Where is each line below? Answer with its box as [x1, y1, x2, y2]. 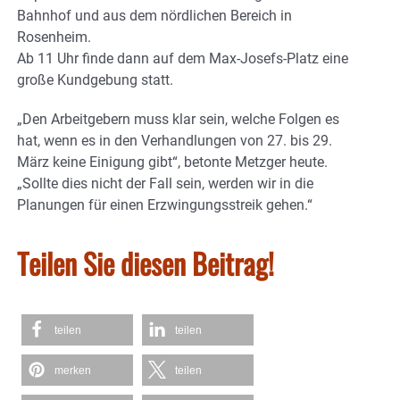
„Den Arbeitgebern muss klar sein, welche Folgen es [17, 110, 339, 128]
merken [54, 363, 91, 377]
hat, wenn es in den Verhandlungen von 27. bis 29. [17, 131, 332, 149]
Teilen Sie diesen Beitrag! [17, 241, 274, 284]
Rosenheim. [17, 28, 91, 46]
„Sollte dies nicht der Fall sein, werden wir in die [17, 174, 313, 192]
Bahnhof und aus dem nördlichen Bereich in [17, 6, 292, 24]
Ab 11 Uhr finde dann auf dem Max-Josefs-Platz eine [17, 49, 348, 67]
